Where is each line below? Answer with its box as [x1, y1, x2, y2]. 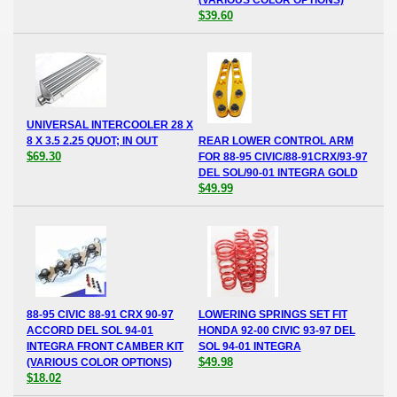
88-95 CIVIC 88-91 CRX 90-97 [27, 307, 174, 321]
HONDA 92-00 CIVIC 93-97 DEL [198, 323, 355, 337]
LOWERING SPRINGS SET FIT [198, 307, 347, 321]
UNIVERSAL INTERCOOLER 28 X [27, 119, 193, 132]
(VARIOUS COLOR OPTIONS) [27, 355, 172, 369]
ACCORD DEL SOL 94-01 [27, 323, 153, 337]
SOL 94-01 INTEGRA [198, 339, 301, 353]
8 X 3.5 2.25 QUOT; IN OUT [27, 135, 158, 148]
